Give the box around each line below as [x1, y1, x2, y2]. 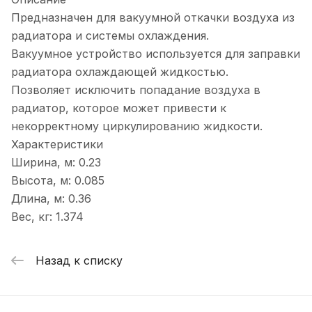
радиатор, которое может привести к [11, 101, 226, 116]
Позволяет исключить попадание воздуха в [11, 83, 260, 97]
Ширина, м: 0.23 [11, 155, 101, 170]
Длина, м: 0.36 [11, 192, 91, 206]
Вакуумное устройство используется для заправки [11, 47, 300, 61]
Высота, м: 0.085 [11, 173, 104, 188]
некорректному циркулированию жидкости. [11, 119, 263, 134]
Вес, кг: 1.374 [11, 210, 84, 224]
